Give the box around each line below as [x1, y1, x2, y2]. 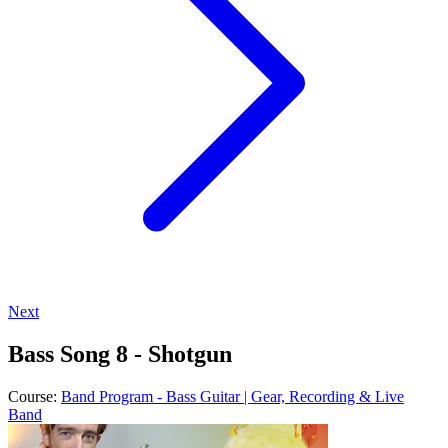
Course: [8, 387, 61, 405]
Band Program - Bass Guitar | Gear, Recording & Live [61, 387, 404, 405]
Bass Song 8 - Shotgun [8, 340, 232, 367]
